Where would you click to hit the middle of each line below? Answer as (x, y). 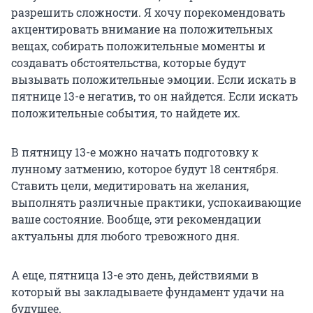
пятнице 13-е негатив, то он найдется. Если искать (154, 96)
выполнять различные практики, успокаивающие (156, 203)
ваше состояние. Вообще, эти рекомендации (136, 219)
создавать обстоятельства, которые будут (129, 63)
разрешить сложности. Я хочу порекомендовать (148, 13)
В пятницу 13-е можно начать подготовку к (135, 152)
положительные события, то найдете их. (126, 113)
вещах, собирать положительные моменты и (138, 46)
